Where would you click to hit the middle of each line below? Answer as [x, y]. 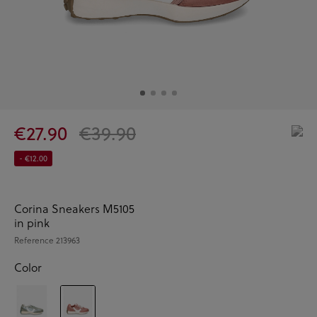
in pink [32, 222]
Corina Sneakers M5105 [74, 208]
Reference [35, 240]
